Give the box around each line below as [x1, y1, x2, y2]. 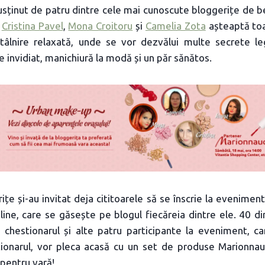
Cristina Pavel [1, 20, 63, 31]
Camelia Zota [145, 20, 206, 31]
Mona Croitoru [68, 20, 133, 31]
